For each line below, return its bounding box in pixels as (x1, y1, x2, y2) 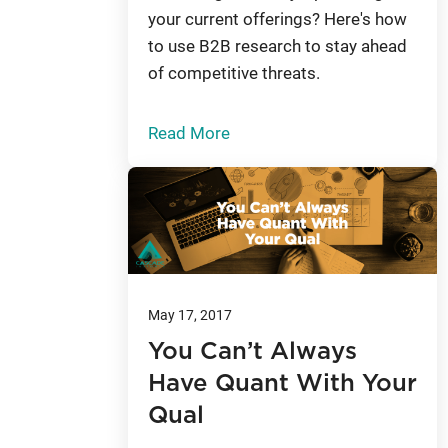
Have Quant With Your (148, 372, 417, 397)
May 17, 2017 (148, 307, 232, 324)
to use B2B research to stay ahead (148, 35, 407, 56)
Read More (148, 122, 230, 143)
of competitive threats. (148, 62, 320, 83)
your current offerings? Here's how (148, 8, 407, 29)
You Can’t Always (148, 340, 357, 365)
